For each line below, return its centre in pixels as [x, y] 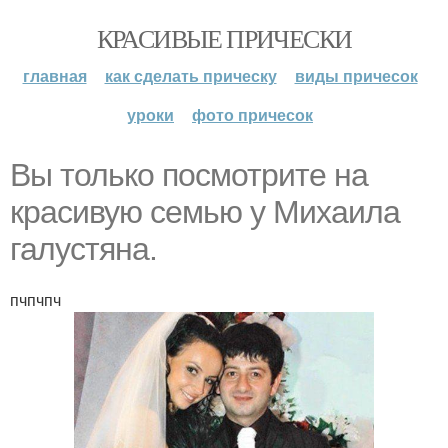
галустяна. [83, 249]
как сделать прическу [190, 75]
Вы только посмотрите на [189, 175]
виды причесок [356, 75]
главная [54, 75]
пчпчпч [35, 299]
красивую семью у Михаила [205, 212]
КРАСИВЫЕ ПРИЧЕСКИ [224, 38]
